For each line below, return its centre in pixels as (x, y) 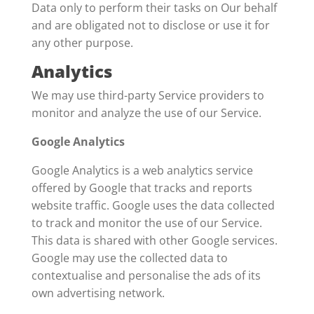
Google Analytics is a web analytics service (142, 170)
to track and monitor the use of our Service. (146, 223)
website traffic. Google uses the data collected (153, 205)
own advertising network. (98, 293)
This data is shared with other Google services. (154, 240)
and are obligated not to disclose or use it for (150, 25)
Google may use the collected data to (129, 258)
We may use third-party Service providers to (148, 95)
